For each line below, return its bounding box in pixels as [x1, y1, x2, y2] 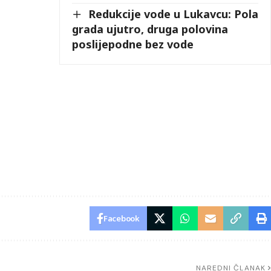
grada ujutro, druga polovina [72, 22, 229, 37]
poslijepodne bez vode [72, 37, 194, 52]
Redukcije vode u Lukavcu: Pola [88, 6, 259, 21]
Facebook [103, 213, 140, 224]
